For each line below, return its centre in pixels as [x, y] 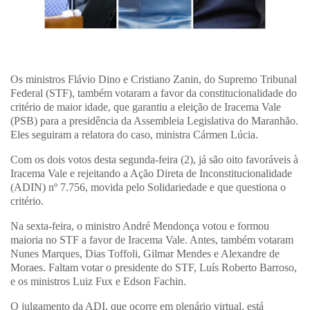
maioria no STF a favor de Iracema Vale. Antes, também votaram [152, 239]
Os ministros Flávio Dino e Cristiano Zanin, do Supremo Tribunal [154, 80]
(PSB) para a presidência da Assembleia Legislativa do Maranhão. [154, 121]
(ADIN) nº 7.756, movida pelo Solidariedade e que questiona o [148, 188]
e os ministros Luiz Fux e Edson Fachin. [98, 281]
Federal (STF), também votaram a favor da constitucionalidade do [154, 93]
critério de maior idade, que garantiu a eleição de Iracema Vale [146, 107]
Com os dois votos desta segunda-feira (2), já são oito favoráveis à [154, 160]
